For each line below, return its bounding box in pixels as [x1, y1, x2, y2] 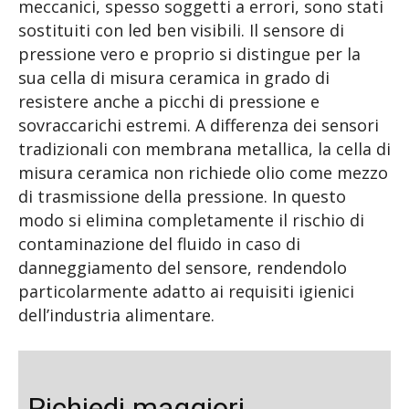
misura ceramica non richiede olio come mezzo [18, 162, 388, 184]
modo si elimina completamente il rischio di [18, 209, 364, 232]
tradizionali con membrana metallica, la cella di [18, 138, 391, 161]
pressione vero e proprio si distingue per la [18, 43, 361, 66]
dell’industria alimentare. [18, 304, 215, 327]
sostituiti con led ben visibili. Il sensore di [18, 19, 344, 42]
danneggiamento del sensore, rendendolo [18, 257, 347, 279]
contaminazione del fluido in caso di [18, 233, 300, 256]
